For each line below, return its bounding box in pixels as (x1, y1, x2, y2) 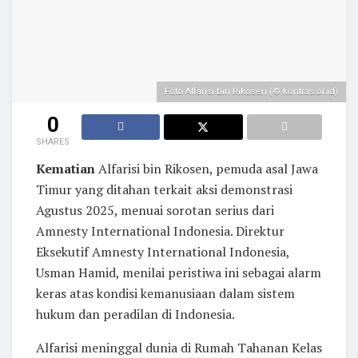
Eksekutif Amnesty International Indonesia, (36, 242, 289, 261)
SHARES (36, 136, 70, 147)
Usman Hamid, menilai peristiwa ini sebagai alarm (36, 263, 321, 281)
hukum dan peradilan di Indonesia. (36, 304, 235, 323)
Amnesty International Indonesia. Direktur (36, 221, 284, 240)
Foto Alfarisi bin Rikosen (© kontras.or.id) (165, 86, 338, 97)
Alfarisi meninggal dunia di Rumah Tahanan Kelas (36, 338, 322, 356)
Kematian (36, 159, 95, 177)
